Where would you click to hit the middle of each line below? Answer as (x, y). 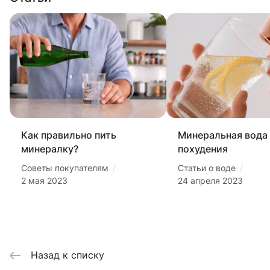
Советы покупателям (65, 168)
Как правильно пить (69, 135)
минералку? (50, 149)
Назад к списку (67, 255)
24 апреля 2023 (210, 181)
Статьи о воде (207, 168)
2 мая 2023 (44, 181)
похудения (203, 149)
